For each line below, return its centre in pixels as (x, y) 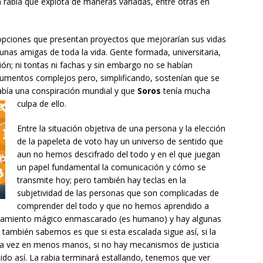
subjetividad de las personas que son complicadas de (118, 193)
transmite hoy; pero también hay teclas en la (102, 180)
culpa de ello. (42, 104)
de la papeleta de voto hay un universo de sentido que (120, 141)
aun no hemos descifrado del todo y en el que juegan (119, 154)
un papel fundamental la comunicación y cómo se (112, 167)
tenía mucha (186, 91)
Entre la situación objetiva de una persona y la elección (121, 129)
